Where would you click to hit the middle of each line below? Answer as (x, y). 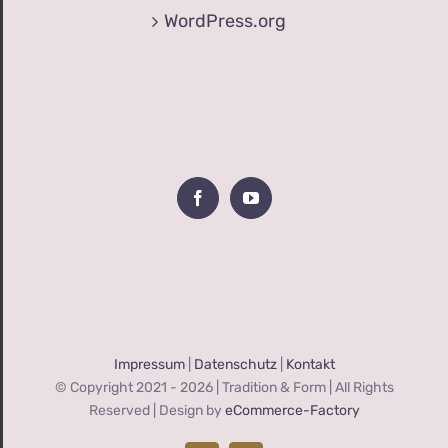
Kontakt (310, 364)
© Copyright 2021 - (117, 387)
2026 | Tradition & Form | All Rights (286, 387)
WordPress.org (225, 21)
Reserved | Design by (156, 410)
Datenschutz (235, 364)
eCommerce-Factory (292, 410)
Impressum (149, 364)
